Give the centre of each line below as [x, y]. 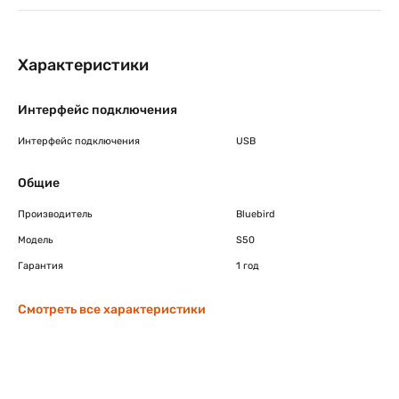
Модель [36, 240]
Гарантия [41, 266]
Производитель [55, 214]
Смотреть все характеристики [112, 309]
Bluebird [256, 214]
